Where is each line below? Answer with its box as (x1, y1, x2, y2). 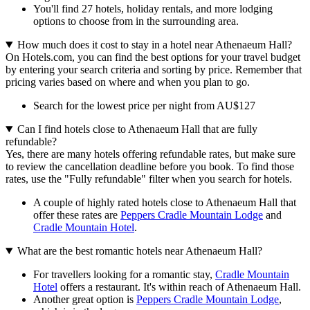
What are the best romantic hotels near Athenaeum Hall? (17, 245, 262, 257)
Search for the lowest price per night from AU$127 (33, 100, 255, 112)
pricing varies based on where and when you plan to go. (6, 76, 250, 89)
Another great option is (33, 293, 136, 306)
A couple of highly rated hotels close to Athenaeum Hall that (33, 197, 296, 209)
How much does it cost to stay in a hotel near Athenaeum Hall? (17, 39, 292, 51)
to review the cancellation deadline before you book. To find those (6, 161, 294, 173)
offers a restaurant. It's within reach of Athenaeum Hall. (57, 281, 301, 293)
